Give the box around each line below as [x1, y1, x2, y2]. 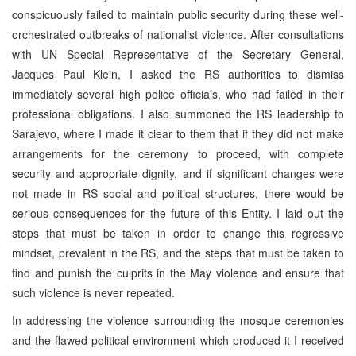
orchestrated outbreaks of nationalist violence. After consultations [12, 25, 344, 42]
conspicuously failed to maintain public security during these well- [12, 6, 344, 22]
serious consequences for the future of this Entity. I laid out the [12, 204, 344, 221]
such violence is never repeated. [12, 284, 175, 300]
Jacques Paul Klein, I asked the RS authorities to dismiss [12, 65, 344, 82]
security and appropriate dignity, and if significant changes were [12, 164, 344, 181]
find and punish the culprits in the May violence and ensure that [12, 264, 344, 281]
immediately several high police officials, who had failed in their [12, 85, 344, 102]
